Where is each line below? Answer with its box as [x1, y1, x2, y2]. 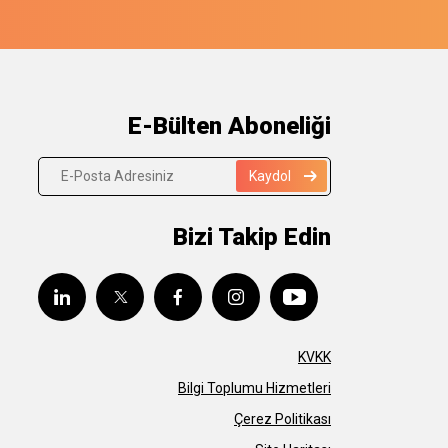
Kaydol [249, 167, 291, 184]
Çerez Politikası [234, 410, 331, 427]
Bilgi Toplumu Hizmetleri [178, 379, 331, 396]
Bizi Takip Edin [173, 222, 331, 251]
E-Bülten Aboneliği [128, 111, 331, 140]
